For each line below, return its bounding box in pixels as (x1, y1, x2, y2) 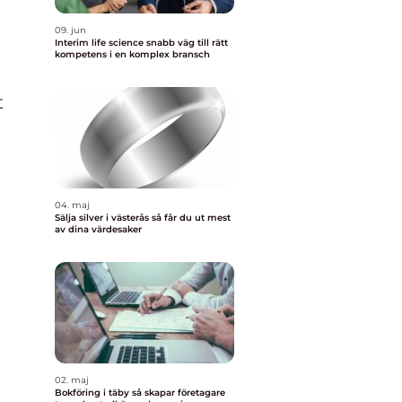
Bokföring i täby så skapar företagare (55, 387, 132, 398)
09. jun (55, 24, 86, 36)
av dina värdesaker (55, 223, 142, 235)
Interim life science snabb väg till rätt (55, 37, 146, 48)
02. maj (55, 374, 89, 386)
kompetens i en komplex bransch (55, 48, 210, 60)
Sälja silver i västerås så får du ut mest (55, 212, 152, 223)
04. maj (55, 199, 90, 211)
